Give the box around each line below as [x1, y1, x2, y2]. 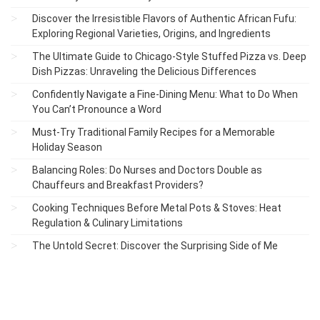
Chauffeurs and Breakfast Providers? [32, 179, 204, 191]
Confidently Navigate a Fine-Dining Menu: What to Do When [32, 88, 298, 100]
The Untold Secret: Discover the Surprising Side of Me [32, 239, 278, 251]
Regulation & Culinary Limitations [32, 216, 183, 229]
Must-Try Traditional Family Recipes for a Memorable [32, 126, 275, 138]
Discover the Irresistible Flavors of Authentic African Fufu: [32, 12, 296, 24]
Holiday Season [32, 141, 102, 153]
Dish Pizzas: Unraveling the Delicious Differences [32, 65, 256, 77]
